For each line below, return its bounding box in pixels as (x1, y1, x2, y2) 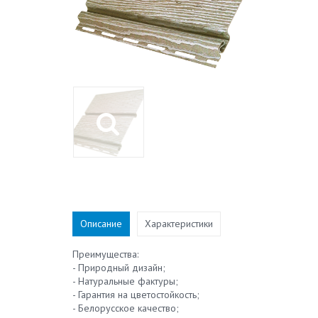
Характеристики (145, 217, 213, 230)
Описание (80, 217, 122, 230)
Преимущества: (72, 248, 138, 261)
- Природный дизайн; (72, 261, 165, 274)
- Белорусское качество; (72, 302, 179, 314)
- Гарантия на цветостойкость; (72, 288, 199, 301)
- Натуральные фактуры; (72, 275, 178, 287)
